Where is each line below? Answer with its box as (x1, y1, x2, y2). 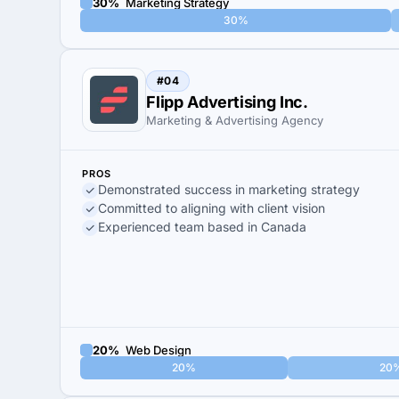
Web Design (123, 342, 191, 357)
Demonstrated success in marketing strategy (98, 182, 360, 197)
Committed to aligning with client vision (98, 200, 325, 216)
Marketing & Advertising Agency (146, 113, 323, 127)
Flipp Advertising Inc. (146, 93, 309, 111)
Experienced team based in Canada (98, 219, 306, 234)
